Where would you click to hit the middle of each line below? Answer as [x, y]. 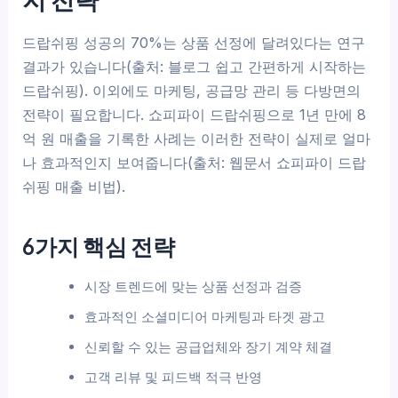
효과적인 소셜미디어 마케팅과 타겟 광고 [204, 316]
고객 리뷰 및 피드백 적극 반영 [173, 377]
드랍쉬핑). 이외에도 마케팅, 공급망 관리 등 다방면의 [192, 91]
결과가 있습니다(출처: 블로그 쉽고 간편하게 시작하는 [195, 67]
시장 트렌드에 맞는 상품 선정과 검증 [193, 286]
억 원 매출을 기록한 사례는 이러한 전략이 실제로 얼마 [197, 139]
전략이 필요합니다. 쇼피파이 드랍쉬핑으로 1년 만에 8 [195, 115]
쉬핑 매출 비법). [74, 187]
